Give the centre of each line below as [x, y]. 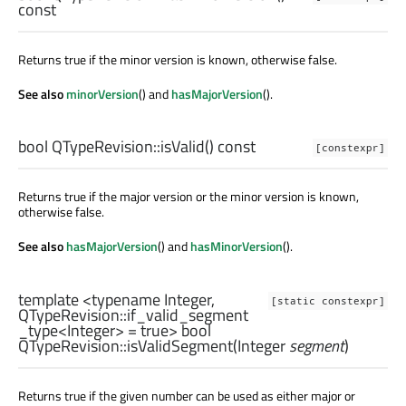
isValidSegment [180, 345]
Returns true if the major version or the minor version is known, [188, 197]
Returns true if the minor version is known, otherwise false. [178, 60]
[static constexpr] [328, 300]
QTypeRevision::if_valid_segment [133, 314]
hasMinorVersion [237, 246]
